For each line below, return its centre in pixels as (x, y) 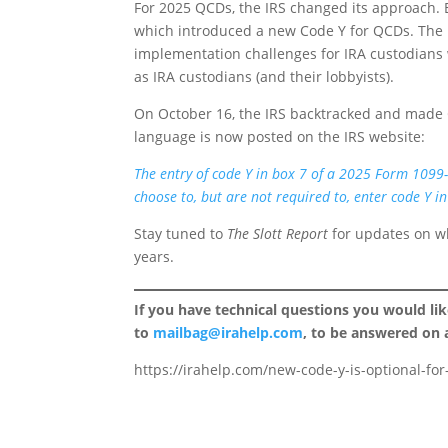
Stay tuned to (181, 233)
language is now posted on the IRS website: (280, 136)
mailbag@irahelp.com (228, 332)
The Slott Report (278, 233)
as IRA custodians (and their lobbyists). (264, 76)
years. (154, 256)
